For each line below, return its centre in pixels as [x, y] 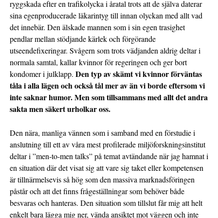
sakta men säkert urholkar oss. [60, 109]
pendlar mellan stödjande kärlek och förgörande [83, 39]
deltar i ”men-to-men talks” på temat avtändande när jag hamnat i [109, 156]
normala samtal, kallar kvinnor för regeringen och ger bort [98, 62]
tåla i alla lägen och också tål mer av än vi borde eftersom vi [107, 86]
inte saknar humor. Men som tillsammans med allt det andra [109, 97]
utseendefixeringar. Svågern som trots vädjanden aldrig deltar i [105, 51]
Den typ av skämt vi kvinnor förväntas [139, 74]
